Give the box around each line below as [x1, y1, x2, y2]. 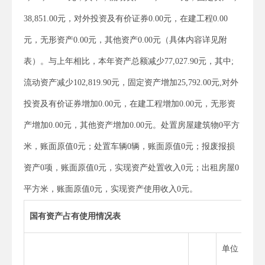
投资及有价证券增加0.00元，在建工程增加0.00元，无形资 [24, 99, 235, 108]
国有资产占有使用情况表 [30, 211, 121, 221]
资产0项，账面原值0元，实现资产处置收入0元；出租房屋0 [24, 163, 239, 172]
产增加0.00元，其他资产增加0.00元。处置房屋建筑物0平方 [24, 120, 240, 130]
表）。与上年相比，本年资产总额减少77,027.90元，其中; [24, 56, 234, 66]
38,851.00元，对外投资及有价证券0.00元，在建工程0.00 [24, 14, 228, 23]
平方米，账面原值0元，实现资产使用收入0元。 [24, 184, 198, 193]
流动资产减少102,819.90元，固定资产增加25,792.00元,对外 [24, 77, 238, 87]
